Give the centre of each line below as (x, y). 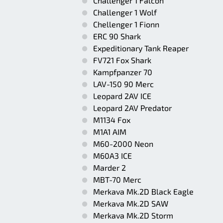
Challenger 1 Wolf (125, 12)
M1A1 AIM (110, 132)
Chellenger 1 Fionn (126, 24)
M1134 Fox (112, 120)
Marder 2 (110, 167)
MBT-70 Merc (117, 179)
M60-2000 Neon (123, 144)
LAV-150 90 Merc (123, 84)
